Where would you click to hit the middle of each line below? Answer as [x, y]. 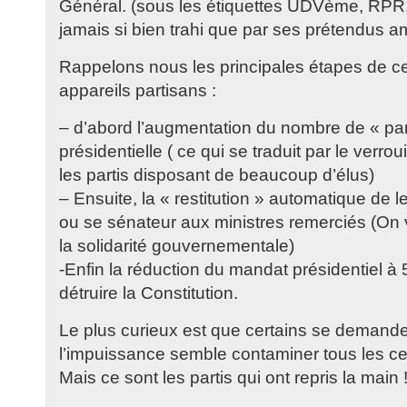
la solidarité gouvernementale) [177, 246]
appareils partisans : [138, 90]
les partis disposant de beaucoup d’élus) [217, 175]
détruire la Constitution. [149, 293]
